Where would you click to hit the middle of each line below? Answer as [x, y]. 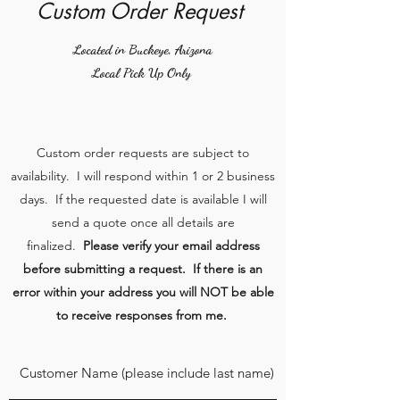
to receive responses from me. [143, 315]
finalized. [53, 245]
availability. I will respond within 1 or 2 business [143, 175]
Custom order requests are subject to [143, 152]
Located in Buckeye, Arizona [143, 49]
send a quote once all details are [143, 222]
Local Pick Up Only [143, 72]
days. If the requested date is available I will [143, 199]
